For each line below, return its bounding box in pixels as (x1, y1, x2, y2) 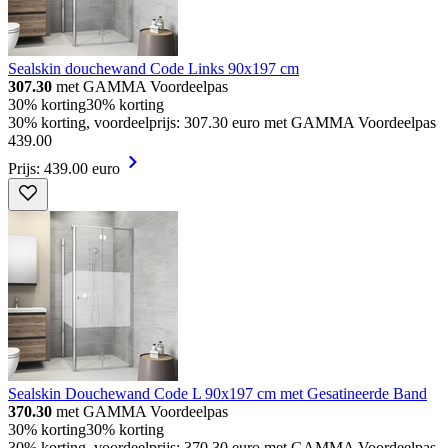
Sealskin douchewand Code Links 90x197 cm (8, 60, 299, 78)
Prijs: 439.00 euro (8, 160, 120, 178)
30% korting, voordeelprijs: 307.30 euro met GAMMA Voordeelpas (8, 114, 436, 132)
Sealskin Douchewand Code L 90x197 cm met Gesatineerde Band (8, 385, 427, 403)
